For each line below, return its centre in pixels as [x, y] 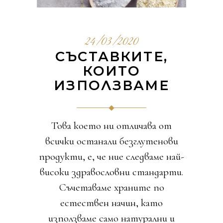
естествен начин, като [111, 203]
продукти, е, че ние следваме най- [111, 157]
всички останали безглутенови [111, 141]
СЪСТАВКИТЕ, [111, 57]
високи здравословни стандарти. [111, 172]
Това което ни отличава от [111, 126]
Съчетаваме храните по [111, 188]
